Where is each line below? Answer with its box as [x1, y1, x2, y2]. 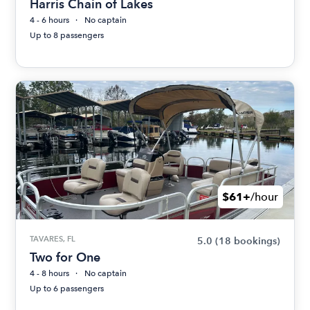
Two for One [30, 250, 101, 264]
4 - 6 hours [30, 15, 70, 25]
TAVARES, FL [30, 234, 76, 244]
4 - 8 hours [30, 268, 70, 278]
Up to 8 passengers [30, 30, 104, 40]
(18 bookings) [215, 235, 280, 247]
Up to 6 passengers [30, 284, 104, 293]
